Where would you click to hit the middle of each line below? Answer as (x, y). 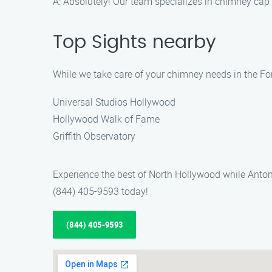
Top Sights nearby (134, 42)
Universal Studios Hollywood (114, 102)
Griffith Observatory (94, 136)
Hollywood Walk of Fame (106, 119)
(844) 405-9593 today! (100, 191)
